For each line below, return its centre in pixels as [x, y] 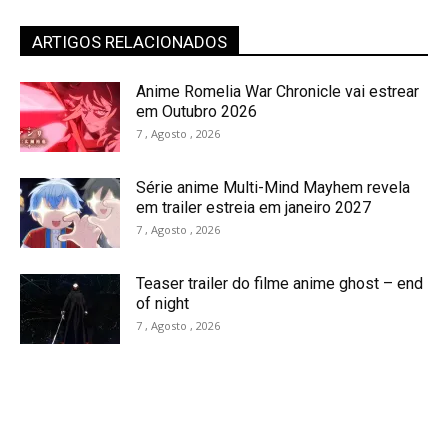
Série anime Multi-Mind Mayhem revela [273, 187]
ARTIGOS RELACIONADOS [129, 41]
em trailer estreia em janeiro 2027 [253, 207]
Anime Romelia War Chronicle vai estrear [277, 91]
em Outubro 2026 [196, 111]
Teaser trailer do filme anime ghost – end [279, 283]
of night [162, 303]
